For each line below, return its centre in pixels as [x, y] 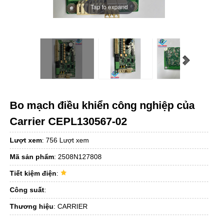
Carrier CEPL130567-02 [68, 121]
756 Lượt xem [67, 140]
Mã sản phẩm [32, 156]
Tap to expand [109, 6]
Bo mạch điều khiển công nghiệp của [102, 105]
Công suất [27, 190]
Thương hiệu [32, 206]
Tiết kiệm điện [33, 173]
